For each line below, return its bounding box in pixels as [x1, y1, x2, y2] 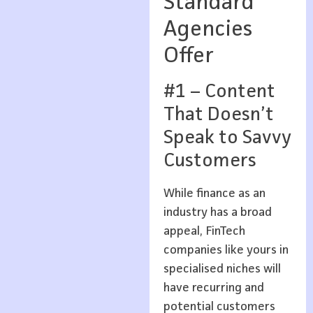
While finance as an [163, 187, 265, 200]
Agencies [163, 18, 252, 41]
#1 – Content [163, 82, 275, 102]
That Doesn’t [163, 105, 274, 125]
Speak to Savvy [163, 128, 291, 148]
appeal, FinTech [163, 224, 245, 238]
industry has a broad [163, 205, 272, 219]
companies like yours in [163, 243, 289, 256]
